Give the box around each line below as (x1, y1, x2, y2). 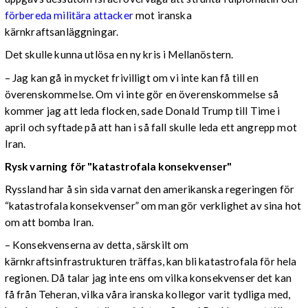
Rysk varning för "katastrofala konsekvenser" (4, 159, 232, 173)
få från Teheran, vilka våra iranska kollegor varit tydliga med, (4, 288, 291, 301)
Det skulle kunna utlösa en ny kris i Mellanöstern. (4, 48, 234, 61)
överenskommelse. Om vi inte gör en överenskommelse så (4, 87, 278, 100)
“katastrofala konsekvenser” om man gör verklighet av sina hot (4, 199, 302, 212)
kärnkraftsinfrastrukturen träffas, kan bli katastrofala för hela (4, 255, 297, 268)
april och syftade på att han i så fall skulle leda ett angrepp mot (4, 120, 297, 133)
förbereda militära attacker (4, 9, 133, 22)
